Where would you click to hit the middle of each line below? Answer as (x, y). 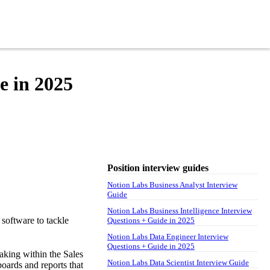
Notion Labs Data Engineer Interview (168, 236)
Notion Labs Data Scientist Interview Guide (178, 262)
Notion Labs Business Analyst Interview (172, 184)
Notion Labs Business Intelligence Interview (180, 210)
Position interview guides (158, 168)
